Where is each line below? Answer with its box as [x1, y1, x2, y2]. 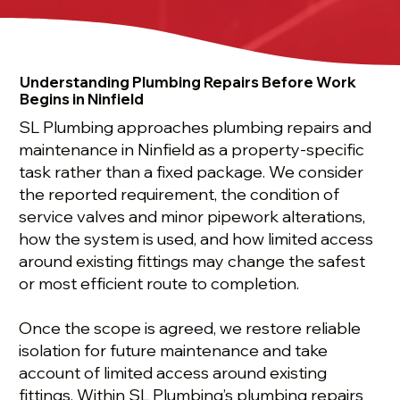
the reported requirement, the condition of [19, 184, 340, 205]
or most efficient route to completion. [19, 273, 300, 295]
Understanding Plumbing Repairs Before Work [19, 72, 356, 92]
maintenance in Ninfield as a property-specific [19, 139, 365, 161]
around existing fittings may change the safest [19, 251, 366, 272]
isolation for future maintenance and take [19, 340, 329, 362]
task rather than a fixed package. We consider [19, 162, 364, 183]
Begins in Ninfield [19, 89, 144, 109]
